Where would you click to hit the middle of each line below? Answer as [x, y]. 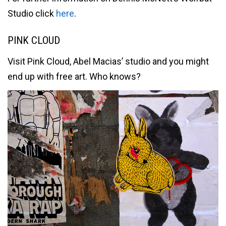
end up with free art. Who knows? [74, 77]
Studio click [32, 13]
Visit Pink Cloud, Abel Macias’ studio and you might [108, 62]
